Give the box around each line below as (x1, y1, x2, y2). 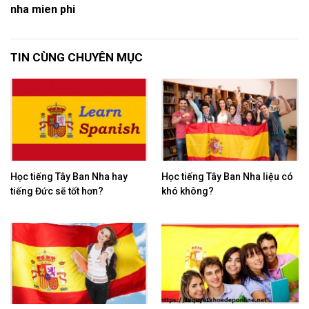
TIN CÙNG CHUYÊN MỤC (10, 50, 143, 65)
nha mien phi (10, 3, 75, 17)
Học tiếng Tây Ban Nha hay (10, 170, 128, 182)
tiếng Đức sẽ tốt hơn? (10, 185, 103, 197)
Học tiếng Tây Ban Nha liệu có (161, 170, 293, 182)
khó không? (161, 185, 214, 197)
